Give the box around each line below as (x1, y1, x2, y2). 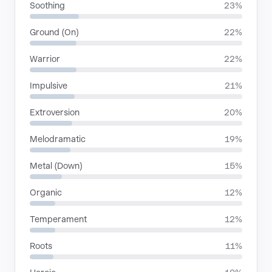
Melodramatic (30, 134, 86, 144)
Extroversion (30, 107, 80, 117)
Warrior (30, 54, 60, 64)
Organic (30, 188, 62, 197)
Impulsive (30, 81, 67, 90)
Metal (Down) (30, 161, 83, 171)
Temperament (30, 214, 87, 224)
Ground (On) (30, 27, 79, 37)
